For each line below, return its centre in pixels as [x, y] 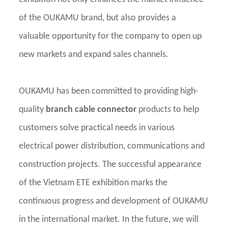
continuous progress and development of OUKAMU [114, 202]
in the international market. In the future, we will [109, 220]
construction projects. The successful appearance [110, 165]
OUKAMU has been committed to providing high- [109, 92]
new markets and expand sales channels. [94, 55]
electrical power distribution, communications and [112, 147]
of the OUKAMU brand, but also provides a [98, 18]
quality [33, 110]
